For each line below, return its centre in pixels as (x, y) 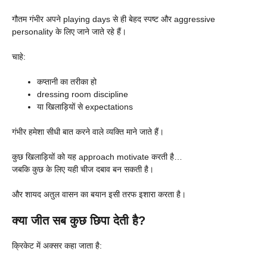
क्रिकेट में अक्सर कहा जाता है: (57, 246)
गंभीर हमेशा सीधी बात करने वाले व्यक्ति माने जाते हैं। (88, 132)
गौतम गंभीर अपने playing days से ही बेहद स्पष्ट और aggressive (114, 19)
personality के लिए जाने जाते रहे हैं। (69, 32)
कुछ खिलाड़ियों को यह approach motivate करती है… (97, 157)
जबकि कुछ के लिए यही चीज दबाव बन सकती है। (83, 170)
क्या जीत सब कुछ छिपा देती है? (79, 221)
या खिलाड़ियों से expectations (85, 107)
